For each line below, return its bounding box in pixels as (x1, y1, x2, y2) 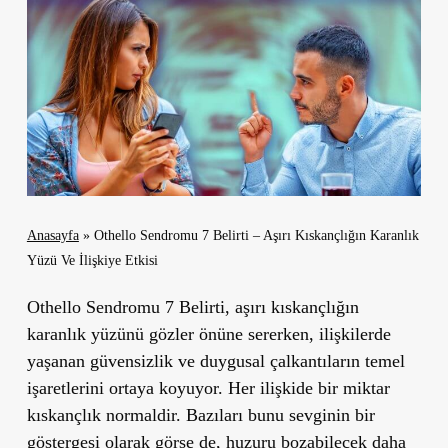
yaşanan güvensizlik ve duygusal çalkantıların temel (26, 350, 405, 371)
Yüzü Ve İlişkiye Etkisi (26, 252, 158, 268)
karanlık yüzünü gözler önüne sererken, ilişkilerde (26, 323, 391, 344)
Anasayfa (26, 227, 79, 243)
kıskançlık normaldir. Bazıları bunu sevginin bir (26, 404, 375, 425)
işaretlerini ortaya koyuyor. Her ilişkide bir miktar (26, 377, 390, 398)
